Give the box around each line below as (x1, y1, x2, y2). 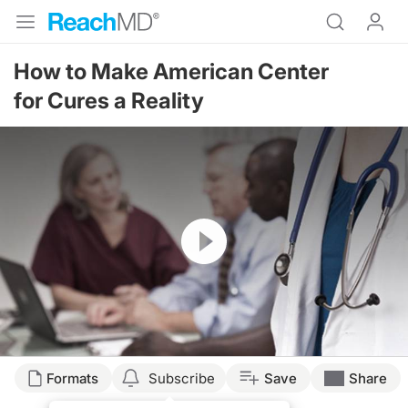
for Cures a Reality (14, 87, 204, 114)
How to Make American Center (14, 58, 329, 85)
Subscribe (148, 369, 215, 387)
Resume (181, 219, 229, 235)
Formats (46, 369, 98, 387)
